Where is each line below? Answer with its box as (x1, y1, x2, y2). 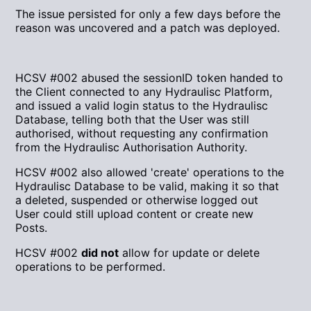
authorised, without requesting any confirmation (15, 126, 269, 141)
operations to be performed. (15, 260, 166, 274)
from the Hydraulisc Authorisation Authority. (15, 140, 248, 155)
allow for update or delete (119, 246, 260, 260)
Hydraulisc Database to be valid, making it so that (15, 179, 280, 194)
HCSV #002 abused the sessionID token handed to (15, 71, 284, 85)
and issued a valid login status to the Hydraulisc (15, 99, 269, 113)
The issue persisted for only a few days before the (15, 7, 281, 22)
